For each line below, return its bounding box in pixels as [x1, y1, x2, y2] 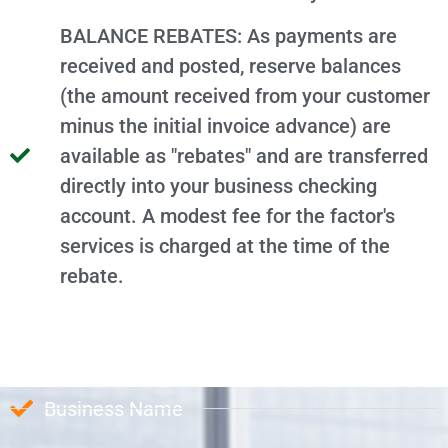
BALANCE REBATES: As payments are [60, 24, 397, 49]
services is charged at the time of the [60, 234, 390, 259]
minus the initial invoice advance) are [60, 114, 391, 139]
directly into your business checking [60, 174, 377, 199]
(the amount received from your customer [60, 84, 430, 109]
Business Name [43, 396, 183, 421]
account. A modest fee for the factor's [60, 204, 395, 229]
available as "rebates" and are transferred [60, 144, 428, 169]
